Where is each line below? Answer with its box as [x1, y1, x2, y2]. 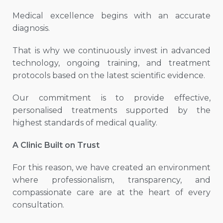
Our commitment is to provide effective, [12, 93, 211, 103]
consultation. [12, 200, 64, 210]
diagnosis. [12, 23, 50, 33]
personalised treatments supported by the [12, 106, 211, 115]
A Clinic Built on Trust [12, 140, 100, 150]
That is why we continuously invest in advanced [12, 46, 211, 56]
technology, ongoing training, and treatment [12, 58, 211, 68]
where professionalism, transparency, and [12, 175, 211, 185]
